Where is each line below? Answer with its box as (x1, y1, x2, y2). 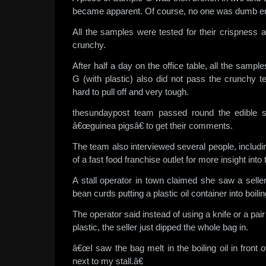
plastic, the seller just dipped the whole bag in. (72, 222, 248, 232)
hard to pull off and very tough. (72, 87, 189, 97)
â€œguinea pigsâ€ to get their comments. (72, 121, 233, 131)
